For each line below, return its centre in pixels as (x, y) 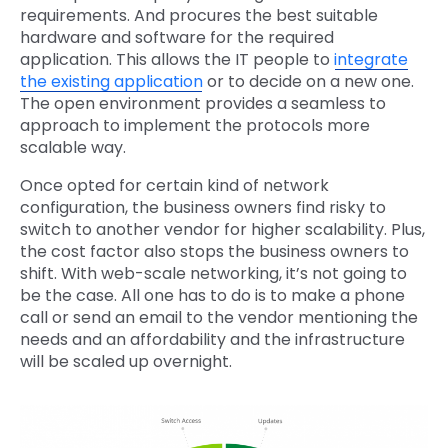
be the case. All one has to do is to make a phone (212, 295)
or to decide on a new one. (308, 81)
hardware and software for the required (177, 37)
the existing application (111, 81)
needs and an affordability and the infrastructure (212, 339)
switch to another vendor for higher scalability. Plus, (222, 229)
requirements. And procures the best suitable (199, 15)
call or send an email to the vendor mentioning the (219, 317)
